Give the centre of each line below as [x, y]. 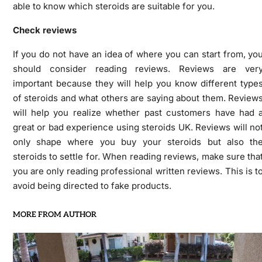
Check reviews [44, 30]
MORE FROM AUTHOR [54, 214]
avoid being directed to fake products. [92, 185]
